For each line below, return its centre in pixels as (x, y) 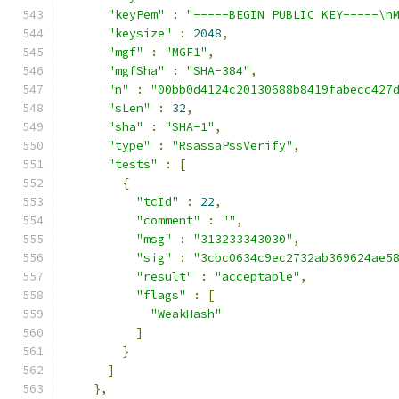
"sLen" (129, 108)
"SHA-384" (218, 71)
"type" (129, 146)
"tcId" (158, 202)
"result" (165, 277)
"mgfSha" (136, 71)
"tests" (133, 164)
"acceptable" (257, 277)
